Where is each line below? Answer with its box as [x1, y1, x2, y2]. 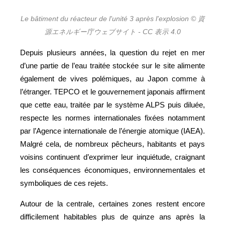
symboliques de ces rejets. [20, 178, 108, 187]
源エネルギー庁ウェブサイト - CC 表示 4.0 [44, 28, 181, 36]
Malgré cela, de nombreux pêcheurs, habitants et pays [20, 139, 205, 148]
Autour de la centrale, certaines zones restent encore [20, 199, 205, 208]
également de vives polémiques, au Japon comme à [20, 74, 205, 83]
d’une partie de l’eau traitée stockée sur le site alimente [20, 61, 205, 70]
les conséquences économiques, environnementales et [20, 165, 205, 174]
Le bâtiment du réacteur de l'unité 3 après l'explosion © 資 [20, 15, 205, 23]
